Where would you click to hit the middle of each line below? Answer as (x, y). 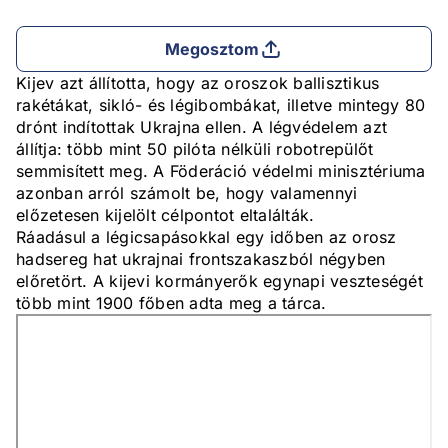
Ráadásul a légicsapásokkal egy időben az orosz (206, 237)
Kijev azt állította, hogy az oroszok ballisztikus (198, 83)
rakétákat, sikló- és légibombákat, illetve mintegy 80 (221, 105)
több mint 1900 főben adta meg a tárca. (171, 303)
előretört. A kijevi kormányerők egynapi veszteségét (219, 281)
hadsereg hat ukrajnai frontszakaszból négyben (201, 259)
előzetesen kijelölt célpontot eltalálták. (165, 215)
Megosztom (212, 49)
